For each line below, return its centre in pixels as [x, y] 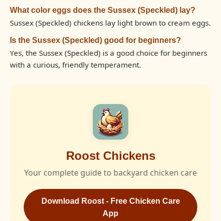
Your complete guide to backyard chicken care [110, 173]
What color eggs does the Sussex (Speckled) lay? [103, 10]
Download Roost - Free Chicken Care [110, 201]
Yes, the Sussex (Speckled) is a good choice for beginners [109, 53]
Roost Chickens [110, 156]
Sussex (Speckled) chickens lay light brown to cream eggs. [110, 23]
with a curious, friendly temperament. [75, 65]
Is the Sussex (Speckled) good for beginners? [95, 40]
